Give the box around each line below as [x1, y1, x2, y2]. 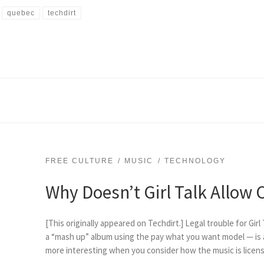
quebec [7, 9, 35, 18]
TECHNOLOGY [164, 157, 226, 166]
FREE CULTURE [45, 157, 114, 166]
